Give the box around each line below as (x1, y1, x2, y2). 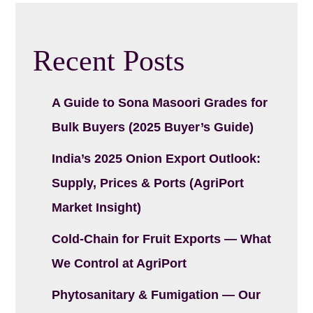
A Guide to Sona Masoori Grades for (52, 95, 268, 110)
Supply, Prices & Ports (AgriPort (52, 175, 245, 190)
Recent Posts (33, 44, 185, 77)
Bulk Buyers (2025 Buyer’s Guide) (52, 119, 254, 134)
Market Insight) (52, 200, 142, 214)
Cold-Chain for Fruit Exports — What (52, 231, 272, 246)
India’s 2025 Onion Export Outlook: (52, 151, 261, 166)
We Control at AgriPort (52, 256, 187, 270)
